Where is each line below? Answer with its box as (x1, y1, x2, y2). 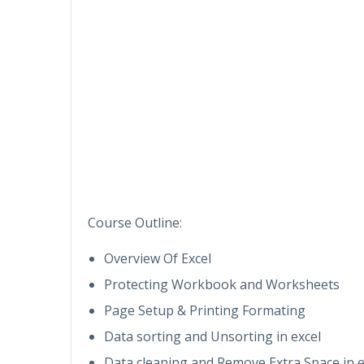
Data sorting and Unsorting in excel (104, 327, 321, 345)
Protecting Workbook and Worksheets (104, 275, 340, 293)
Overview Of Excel (104, 249, 211, 267)
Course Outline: (88, 213, 182, 232)
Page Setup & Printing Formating (104, 301, 305, 319)
